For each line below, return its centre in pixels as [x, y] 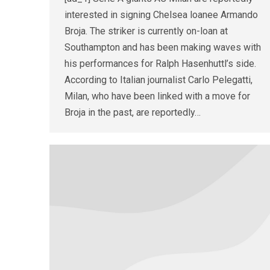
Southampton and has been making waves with [163, 48]
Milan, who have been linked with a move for [157, 96]
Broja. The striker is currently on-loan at [146, 31]
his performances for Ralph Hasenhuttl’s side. [160, 64]
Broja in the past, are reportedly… [133, 113]
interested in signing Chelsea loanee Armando [161, 15]
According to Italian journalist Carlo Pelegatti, [159, 80]
